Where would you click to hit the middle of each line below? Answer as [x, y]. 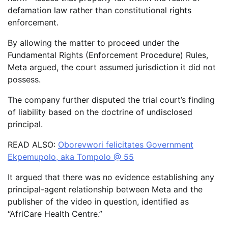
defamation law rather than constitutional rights [99, 10]
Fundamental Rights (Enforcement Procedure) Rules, [108, 55]
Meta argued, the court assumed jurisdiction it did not [112, 67]
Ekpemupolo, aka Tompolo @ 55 [71, 157]
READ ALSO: [33, 145]
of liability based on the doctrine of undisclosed [100, 112]
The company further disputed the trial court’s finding [111, 100]
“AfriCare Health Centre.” [55, 214]
